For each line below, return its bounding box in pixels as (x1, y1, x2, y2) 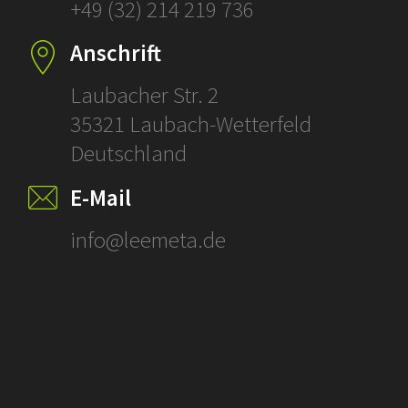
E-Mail (69, 183, 131, 213)
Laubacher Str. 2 (69, 80, 219, 110)
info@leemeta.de (69, 225, 226, 255)
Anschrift (69, 38, 161, 68)
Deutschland (69, 138, 191, 168)
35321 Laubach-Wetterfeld (69, 109, 311, 139)
